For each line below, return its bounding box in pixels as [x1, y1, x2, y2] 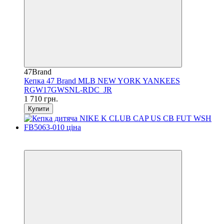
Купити [28, 104, 49, 112]
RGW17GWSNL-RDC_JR [24, 85, 112, 94]
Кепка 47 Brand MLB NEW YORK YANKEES [24, 76, 180, 85]
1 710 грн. [24, 94, 58, 103]
